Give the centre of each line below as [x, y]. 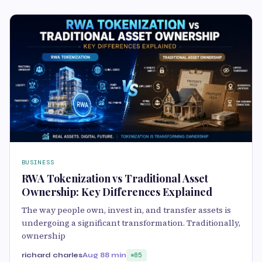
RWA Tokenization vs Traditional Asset [115, 178]
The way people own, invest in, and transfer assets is [126, 210]
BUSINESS [38, 162]
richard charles [52, 255]
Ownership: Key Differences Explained [117, 192]
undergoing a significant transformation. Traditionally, [131, 223]
